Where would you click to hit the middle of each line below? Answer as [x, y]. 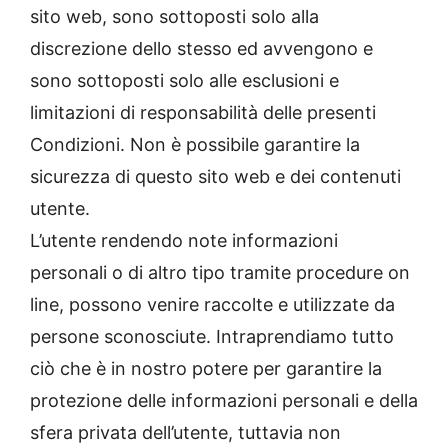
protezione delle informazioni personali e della [224, 401]
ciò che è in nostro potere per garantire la [206, 369]
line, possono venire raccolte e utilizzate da [212, 305]
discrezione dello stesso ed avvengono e [201, 49]
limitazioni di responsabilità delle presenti [203, 113]
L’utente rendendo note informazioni [184, 241]
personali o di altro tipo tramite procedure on [220, 273]
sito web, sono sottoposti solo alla [174, 17]
